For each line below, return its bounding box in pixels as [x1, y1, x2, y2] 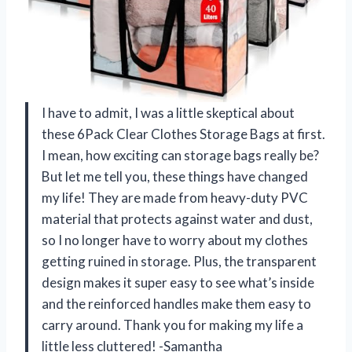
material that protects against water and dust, [42, 210, 313, 227]
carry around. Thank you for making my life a [42, 316, 303, 333]
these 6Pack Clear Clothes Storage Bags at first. [42, 125, 325, 142]
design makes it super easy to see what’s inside [42, 273, 314, 291]
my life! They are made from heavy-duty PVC [42, 189, 308, 206]
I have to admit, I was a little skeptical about [42, 104, 295, 121]
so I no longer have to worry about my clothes [42, 231, 308, 248]
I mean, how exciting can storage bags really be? [42, 146, 319, 163]
